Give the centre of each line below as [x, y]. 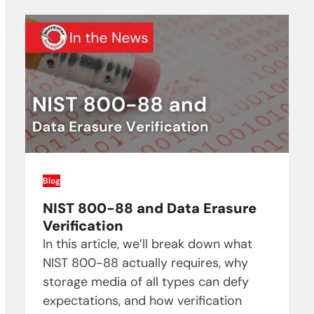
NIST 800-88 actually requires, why [145, 263]
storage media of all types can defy [145, 282]
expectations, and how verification [142, 301]
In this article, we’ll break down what [147, 244]
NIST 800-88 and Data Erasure [149, 209]
